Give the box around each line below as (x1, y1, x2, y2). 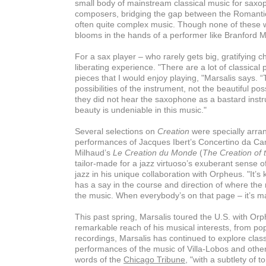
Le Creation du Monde (113, 148, 197, 157)
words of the (75, 255, 123, 264)
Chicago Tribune (123, 255, 185, 264)
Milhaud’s (75, 148, 113, 157)
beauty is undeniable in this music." (75, 105, 207, 115)
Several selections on (75, 126, 157, 136)
